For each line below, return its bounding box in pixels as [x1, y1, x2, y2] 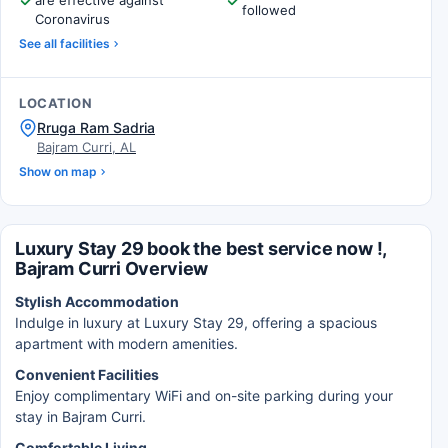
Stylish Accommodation [15, 293, 179, 310]
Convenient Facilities [15, 366, 159, 383]
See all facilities [19, 36, 110, 51]
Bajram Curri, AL [37, 139, 136, 155]
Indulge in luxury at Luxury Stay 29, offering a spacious [15, 314, 377, 331]
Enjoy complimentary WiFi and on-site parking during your [15, 387, 393, 404]
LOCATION [19, 95, 93, 111]
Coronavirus [35, 11, 110, 27]
